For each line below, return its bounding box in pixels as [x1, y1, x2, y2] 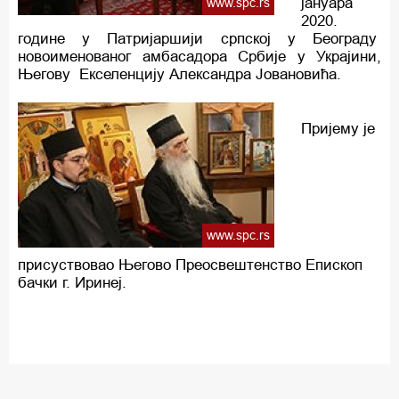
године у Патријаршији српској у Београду [18, 30, 381, 48]
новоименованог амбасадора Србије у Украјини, [18, 48, 381, 66]
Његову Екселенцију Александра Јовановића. [18, 66, 350, 84]
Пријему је [301, 120, 375, 138]
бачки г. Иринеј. [18, 274, 126, 292]
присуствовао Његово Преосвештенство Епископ [18, 256, 362, 274]
